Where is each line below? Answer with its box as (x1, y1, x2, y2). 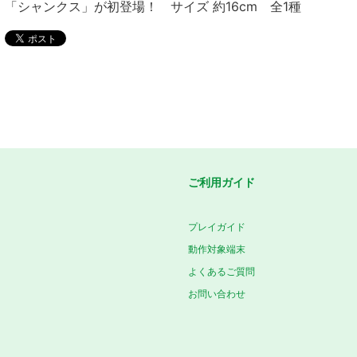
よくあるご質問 (188, 265, 255, 277)
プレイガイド (188, 221, 245, 233)
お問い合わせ (188, 288, 245, 300)
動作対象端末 (188, 243, 245, 255)
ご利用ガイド (188, 175, 255, 189)
